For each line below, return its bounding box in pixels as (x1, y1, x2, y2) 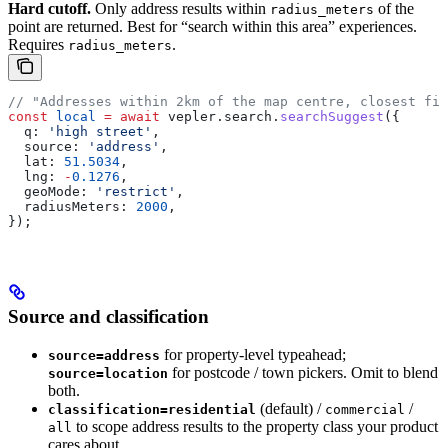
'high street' (40, 123, 152, 139)
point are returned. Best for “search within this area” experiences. (8, 17, 417, 35)
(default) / (256, 400, 325, 418)
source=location (48, 366, 168, 382)
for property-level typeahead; (160, 346, 346, 364)
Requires (8, 35, 68, 53)
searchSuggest (280, 108, 384, 124)
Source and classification (8, 305, 209, 327)
